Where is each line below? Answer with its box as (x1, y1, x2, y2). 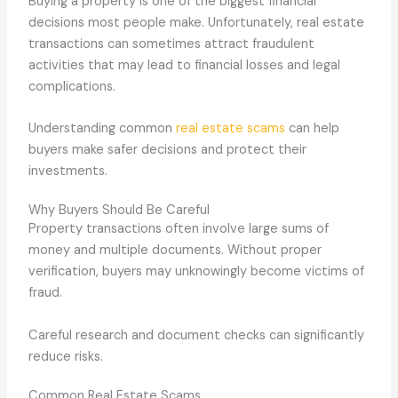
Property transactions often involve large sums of (28, 220, 330, 238)
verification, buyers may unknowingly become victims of (28, 263, 365, 281)
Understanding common (28, 120, 177, 138)
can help (285, 120, 340, 138)
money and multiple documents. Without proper (28, 242, 322, 259)
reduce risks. (28, 347, 104, 365)
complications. (28, 77, 116, 95)
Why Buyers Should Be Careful (28, 202, 211, 219)
